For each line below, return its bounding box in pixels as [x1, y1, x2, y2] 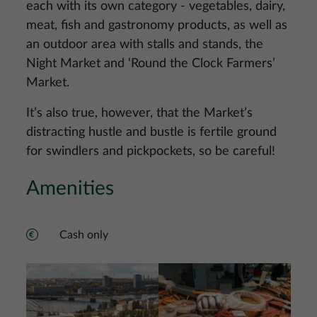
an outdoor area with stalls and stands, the [26, 38, 263, 51]
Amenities [26, 178, 114, 198]
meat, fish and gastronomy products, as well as [26, 19, 287, 32]
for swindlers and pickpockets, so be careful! [26, 145, 275, 158]
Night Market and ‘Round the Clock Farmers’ [26, 57, 275, 70]
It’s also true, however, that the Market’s [26, 107, 253, 120]
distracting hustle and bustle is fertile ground [26, 126, 277, 139]
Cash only [59, 229, 108, 241]
